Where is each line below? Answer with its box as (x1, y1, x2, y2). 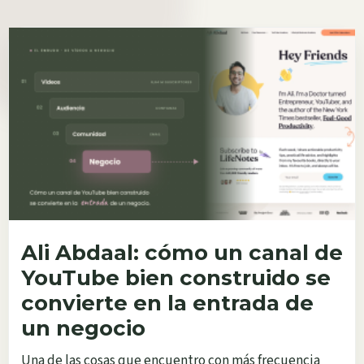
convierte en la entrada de (21, 290, 314, 317)
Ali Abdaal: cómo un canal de (21, 240, 343, 266)
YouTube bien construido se (21, 265, 331, 292)
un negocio (21, 315, 145, 342)
